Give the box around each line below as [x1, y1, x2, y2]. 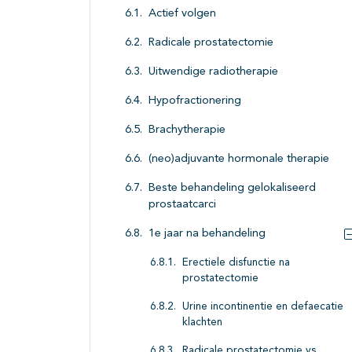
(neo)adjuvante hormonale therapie [148, 153, 329, 166]
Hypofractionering [148, 95, 241, 108]
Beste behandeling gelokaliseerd [148, 182, 316, 195]
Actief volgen [148, 8, 216, 20]
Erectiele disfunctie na [182, 258, 290, 269]
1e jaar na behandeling [148, 228, 266, 240]
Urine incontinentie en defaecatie [182, 302, 343, 313]
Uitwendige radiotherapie [148, 66, 278, 79]
